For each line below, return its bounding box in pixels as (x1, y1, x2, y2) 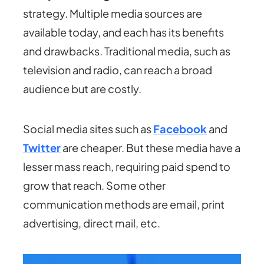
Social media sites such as (23, 121, 154, 136)
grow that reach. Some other (23, 178, 166, 192)
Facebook (153, 121, 207, 136)
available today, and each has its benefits (23, 25, 225, 39)
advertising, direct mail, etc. (23, 216, 163, 230)
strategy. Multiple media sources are (23, 6, 203, 20)
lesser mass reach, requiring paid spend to (23, 159, 231, 173)
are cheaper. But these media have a (61, 140, 241, 154)
